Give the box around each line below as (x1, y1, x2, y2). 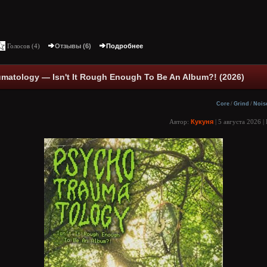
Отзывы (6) (55, 42, 91, 49)
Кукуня (191, 118, 213, 126)
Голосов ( (5, 42, 34, 49)
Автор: (169, 118, 191, 126)
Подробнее (106, 42, 143, 49)
